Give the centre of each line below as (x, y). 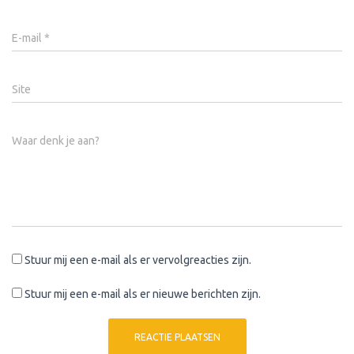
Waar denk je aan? (56, 141)
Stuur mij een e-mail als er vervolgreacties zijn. (138, 260)
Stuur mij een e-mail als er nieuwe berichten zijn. (143, 294)
